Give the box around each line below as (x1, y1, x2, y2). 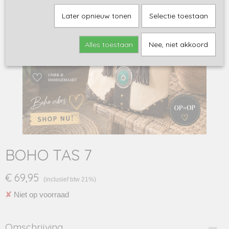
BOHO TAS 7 (5, 145, 91, 165)
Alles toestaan (84, 40, 133, 49)
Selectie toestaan (149, 11, 208, 20)
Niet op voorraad (12, 190, 69, 199)
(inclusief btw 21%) (43, 176, 96, 183)
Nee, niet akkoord (148, 40, 208, 49)
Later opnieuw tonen (61, 11, 131, 20)
